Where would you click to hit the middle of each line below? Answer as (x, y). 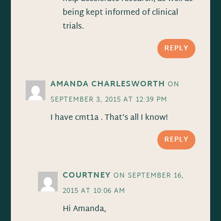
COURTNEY (87, 176)
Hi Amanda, (85, 209)
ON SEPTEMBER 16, (149, 176)
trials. (74, 27)
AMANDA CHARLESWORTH (108, 84)
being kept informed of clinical (121, 13)
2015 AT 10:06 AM (94, 191)
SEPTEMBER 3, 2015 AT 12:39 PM (109, 100)
